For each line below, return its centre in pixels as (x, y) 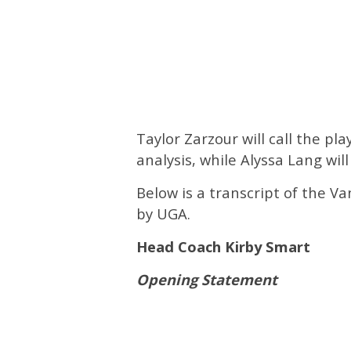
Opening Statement (207, 279)
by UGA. (163, 213)
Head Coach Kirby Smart (223, 246)
